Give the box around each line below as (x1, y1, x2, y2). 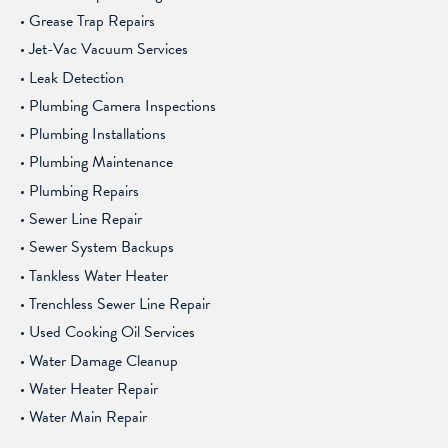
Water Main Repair (29, 405, 148, 430)
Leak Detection (29, 65, 125, 90)
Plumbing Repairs (29, 178, 140, 203)
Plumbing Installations (29, 122, 167, 147)
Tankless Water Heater (29, 263, 169, 288)
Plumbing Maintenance (29, 150, 174, 175)
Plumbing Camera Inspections (29, 93, 217, 118)
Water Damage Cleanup (29, 348, 179, 373)
